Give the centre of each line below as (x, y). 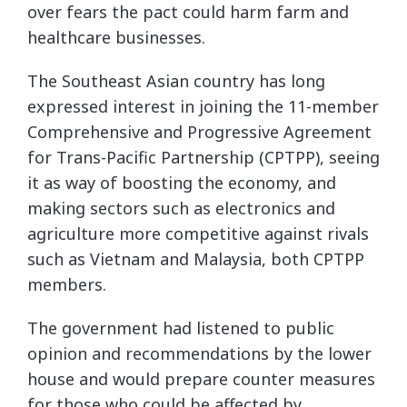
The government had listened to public (181, 328)
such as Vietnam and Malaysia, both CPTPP (196, 259)
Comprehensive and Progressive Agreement (199, 132)
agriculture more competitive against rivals (198, 233)
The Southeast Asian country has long (176, 81)
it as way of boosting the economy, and (182, 183)
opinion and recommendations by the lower (199, 353)
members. (67, 284)
